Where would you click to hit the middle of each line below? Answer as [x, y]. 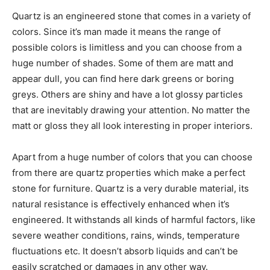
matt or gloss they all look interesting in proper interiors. [132, 126]
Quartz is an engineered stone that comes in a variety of [131, 16]
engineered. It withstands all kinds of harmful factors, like [134, 220]
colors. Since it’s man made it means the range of [116, 32]
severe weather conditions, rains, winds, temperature [126, 235]
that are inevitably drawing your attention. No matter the [131, 110]
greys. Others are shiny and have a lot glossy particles [127, 94]
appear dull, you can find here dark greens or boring [123, 79]
